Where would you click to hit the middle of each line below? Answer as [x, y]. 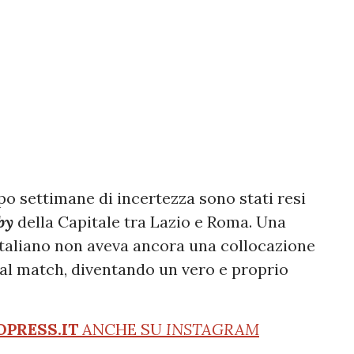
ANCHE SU [122, 329]
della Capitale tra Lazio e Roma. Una [152, 221]
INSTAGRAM [213, 329]
